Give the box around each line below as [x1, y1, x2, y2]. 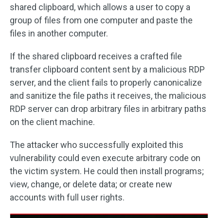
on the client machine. [10, 117, 95, 127]
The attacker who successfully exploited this [10, 140, 183, 150]
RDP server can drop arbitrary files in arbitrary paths [10, 104, 206, 114]
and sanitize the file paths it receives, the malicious [10, 91, 206, 101]
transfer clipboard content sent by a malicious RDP [10, 64, 205, 74]
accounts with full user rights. [10, 192, 125, 202]
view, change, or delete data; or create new [10, 179, 172, 189]
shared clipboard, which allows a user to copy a [10, 2, 190, 12]
